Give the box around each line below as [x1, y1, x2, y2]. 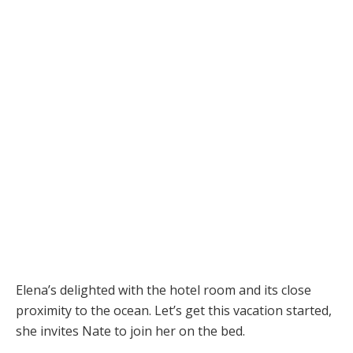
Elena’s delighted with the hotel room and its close [16, 281, 311, 299]
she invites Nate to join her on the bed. [16, 322, 245, 340]
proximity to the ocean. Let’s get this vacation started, [16, 302, 332, 320]
